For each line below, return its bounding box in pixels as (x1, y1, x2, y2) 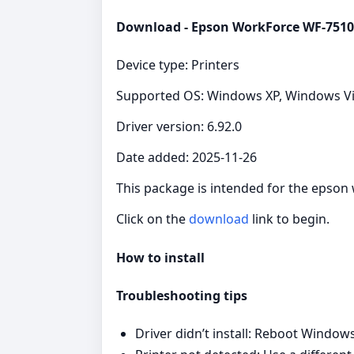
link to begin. (249, 210, 330, 228)
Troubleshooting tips (116, 286, 247, 304)
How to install (116, 248, 205, 266)
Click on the (116, 210, 189, 228)
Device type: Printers (116, 56, 239, 74)
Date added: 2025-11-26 (116, 149, 257, 167)
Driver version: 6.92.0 (116, 118, 242, 136)
